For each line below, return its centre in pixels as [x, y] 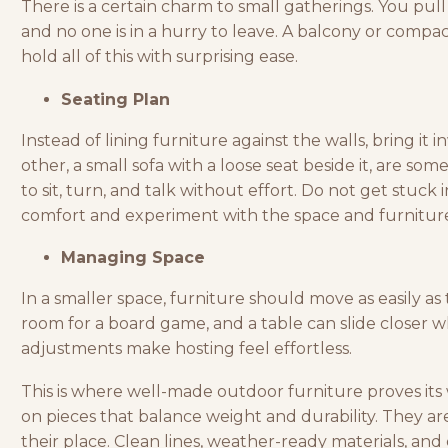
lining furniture [166, 140]
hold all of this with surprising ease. [159, 56]
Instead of [63, 140]
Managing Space [133, 258]
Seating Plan [115, 99]
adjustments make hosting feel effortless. [186, 349]
